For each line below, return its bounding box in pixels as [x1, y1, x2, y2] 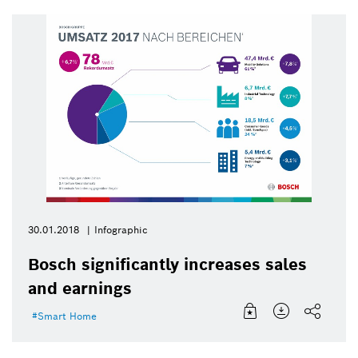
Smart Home [38, 309, 97, 322]
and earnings [28, 277, 132, 299]
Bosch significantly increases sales [28, 253, 307, 275]
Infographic [94, 223, 148, 236]
